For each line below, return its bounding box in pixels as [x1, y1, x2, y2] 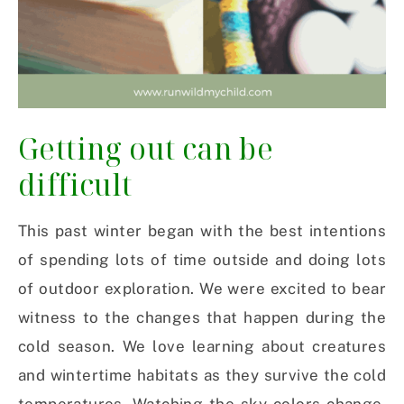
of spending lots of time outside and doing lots [18, 251, 386, 270]
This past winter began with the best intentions [18, 222, 386, 241]
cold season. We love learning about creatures [18, 337, 386, 356]
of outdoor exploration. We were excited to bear [18, 280, 386, 298]
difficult [18, 165, 133, 205]
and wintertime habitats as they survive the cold [18, 366, 386, 385]
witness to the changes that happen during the [18, 308, 386, 327]
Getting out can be [18, 129, 274, 169]
